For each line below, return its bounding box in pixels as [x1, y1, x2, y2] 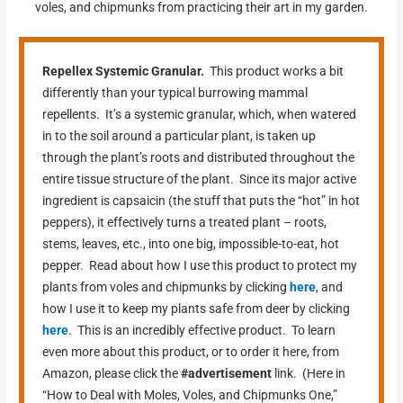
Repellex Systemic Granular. [42, 63, 205, 78]
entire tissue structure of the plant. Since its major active [42, 171, 357, 186]
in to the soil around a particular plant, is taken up [42, 128, 317, 143]
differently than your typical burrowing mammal [42, 85, 309, 100]
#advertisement [181, 365, 273, 381]
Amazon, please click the [42, 365, 182, 381]
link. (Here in [272, 365, 346, 381]
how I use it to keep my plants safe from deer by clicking [42, 300, 351, 316]
